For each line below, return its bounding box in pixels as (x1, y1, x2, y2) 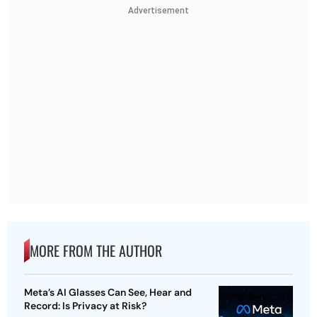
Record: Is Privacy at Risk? (24, 299, 146, 313)
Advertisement (128, 5, 189, 16)
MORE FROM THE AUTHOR (30, 240, 162, 262)
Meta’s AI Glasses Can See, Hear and (24, 286, 192, 299)
